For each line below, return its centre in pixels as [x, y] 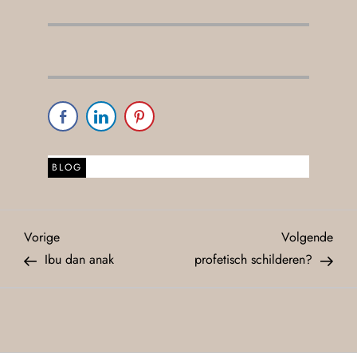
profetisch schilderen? [253, 260]
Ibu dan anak [79, 260]
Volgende [307, 237]
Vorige [42, 237]
